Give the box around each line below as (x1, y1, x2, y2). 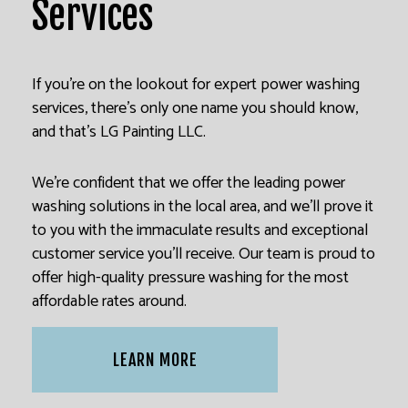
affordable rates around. (32, 287, 187, 315)
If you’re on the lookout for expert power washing (32, 70, 360, 98)
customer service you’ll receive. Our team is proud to (32, 240, 375, 268)
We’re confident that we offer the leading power (32, 168, 345, 197)
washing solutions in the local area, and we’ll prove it (32, 192, 373, 220)
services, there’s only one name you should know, (32, 94, 358, 122)
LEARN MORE (112, 349, 198, 370)
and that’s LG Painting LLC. (32, 117, 206, 146)
